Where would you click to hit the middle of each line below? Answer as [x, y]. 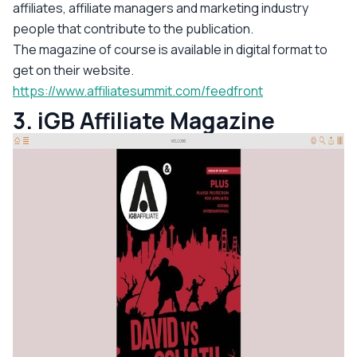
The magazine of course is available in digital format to [170, 49]
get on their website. [73, 70]
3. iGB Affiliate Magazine [144, 120]
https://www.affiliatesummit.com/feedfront [138, 90]
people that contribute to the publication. [133, 28]
